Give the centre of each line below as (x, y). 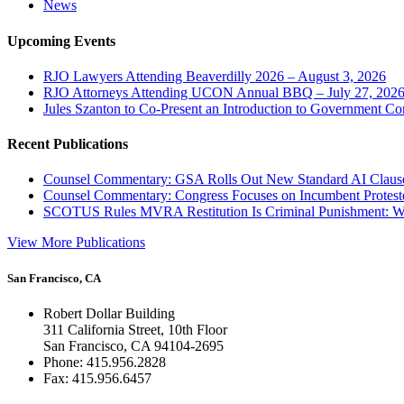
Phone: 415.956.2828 (105, 362)
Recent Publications (68, 144)
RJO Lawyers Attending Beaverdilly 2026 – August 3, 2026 (215, 76)
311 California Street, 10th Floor (135, 329)
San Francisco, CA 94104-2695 (133, 345)
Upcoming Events (61, 41)
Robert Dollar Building (109, 313)
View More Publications (76, 243)
